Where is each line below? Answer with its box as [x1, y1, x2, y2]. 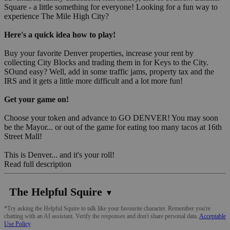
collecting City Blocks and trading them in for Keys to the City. [4, 57, 208, 67]
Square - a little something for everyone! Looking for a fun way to [4, 2, 218, 11]
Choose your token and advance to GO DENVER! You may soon [4, 113, 218, 122]
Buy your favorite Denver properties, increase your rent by [4, 48, 194, 57]
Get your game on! [4, 94, 69, 104]
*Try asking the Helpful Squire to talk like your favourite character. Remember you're [4, 204, 210, 212]
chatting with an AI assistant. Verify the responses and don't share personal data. [4, 212, 199, 220]
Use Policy [4, 220, 31, 227]
